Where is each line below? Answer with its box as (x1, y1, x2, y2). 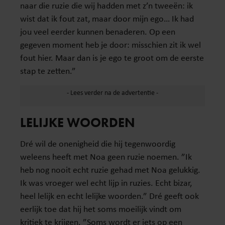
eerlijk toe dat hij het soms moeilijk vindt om (20, 202, 181, 214)
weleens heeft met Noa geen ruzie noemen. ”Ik (20, 150, 192, 162)
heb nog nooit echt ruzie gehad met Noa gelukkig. (20, 163, 200, 175)
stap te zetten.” (20, 64, 76, 76)
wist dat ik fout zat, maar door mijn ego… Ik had (20, 12, 194, 24)
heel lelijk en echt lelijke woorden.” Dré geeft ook (20, 189, 199, 201)
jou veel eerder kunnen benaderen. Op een (20, 25, 175, 37)
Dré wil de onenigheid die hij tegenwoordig (20, 137, 175, 149)
